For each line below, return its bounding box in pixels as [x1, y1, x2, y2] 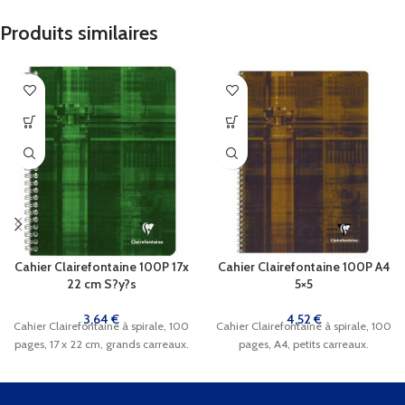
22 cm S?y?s [66, 276, 137, 293]
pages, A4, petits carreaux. [239, 337, 369, 352]
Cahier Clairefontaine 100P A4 [217, 259, 391, 276]
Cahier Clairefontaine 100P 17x [14, 259, 189, 276]
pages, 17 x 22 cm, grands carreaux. [14, 337, 189, 352]
